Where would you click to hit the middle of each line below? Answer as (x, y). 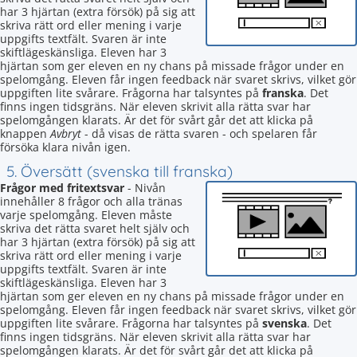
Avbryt (66, 133)
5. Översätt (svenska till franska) (120, 171)
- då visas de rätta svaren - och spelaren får (199, 133)
